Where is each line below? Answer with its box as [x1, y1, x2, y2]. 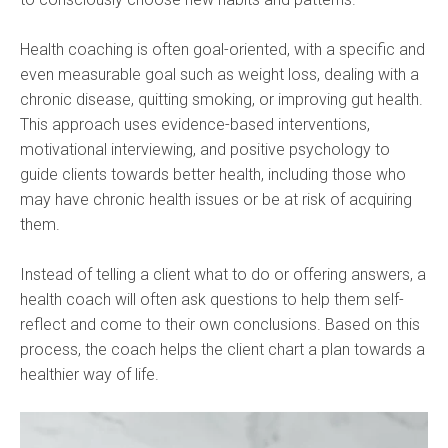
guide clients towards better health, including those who [20, 164, 406, 184]
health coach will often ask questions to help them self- [20, 289, 404, 309]
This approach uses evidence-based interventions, [20, 114, 370, 134]
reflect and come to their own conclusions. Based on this [20, 314, 420, 334]
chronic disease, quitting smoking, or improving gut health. [20, 89, 423, 109]
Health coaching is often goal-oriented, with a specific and [20, 39, 425, 59]
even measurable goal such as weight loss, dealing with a [20, 64, 419, 84]
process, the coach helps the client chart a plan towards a [20, 339, 425, 359]
